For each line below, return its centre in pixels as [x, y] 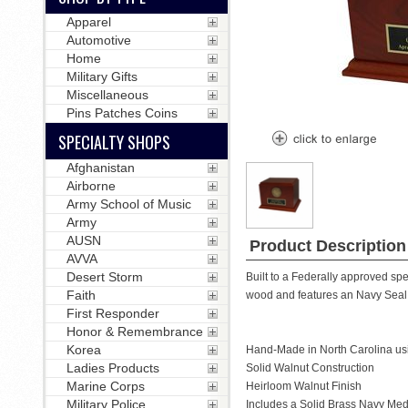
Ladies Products [112, 368]
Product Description [327, 246]
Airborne [91, 186]
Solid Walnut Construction [310, 368]
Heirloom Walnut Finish [303, 387]
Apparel [88, 22]
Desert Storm [104, 277]
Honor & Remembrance [134, 331]
